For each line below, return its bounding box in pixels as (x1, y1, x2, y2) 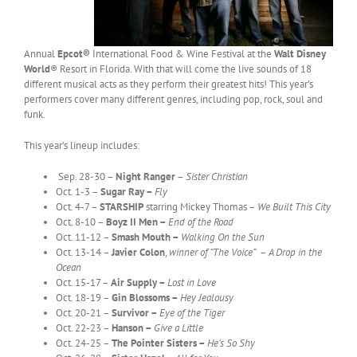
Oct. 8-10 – (56, 214, 106, 229)
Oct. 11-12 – (56, 229, 112, 244)
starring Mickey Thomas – (143, 199, 257, 214)
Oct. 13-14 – (56, 245, 112, 259)
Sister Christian (186, 169, 248, 183)
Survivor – (112, 305, 159, 320)
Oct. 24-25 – (56, 335, 112, 350)
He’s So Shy (207, 335, 255, 350)
